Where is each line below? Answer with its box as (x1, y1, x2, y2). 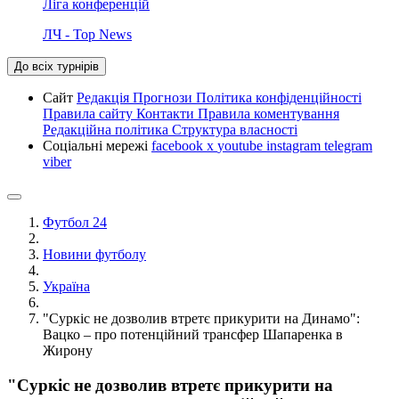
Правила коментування (198, 105, 339, 121)
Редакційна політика (43, 121, 172, 137)
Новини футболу (43, 246, 146, 262)
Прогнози (133, 89, 196, 105)
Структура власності (172, 121, 297, 137)
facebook (151, 137, 207, 153)
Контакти (136, 105, 198, 121)
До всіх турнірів (14, 59, 99, 73)
